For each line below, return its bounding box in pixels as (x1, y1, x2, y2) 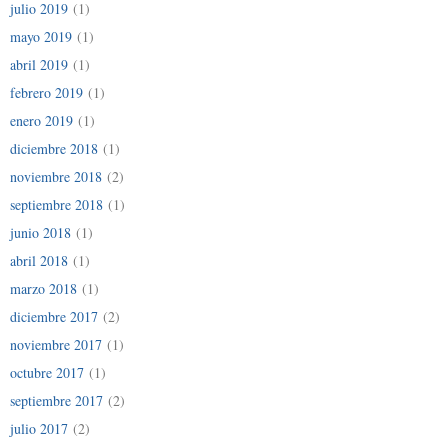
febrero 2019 (10, 82, 83, 102)
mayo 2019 (10, 26, 72, 46)
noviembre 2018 (10, 166, 102, 186)
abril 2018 (10, 250, 68, 270)
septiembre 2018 (10, 194, 103, 214)
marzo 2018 (10, 278, 77, 298)
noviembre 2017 (10, 334, 102, 354)
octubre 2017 (10, 362, 84, 382)
